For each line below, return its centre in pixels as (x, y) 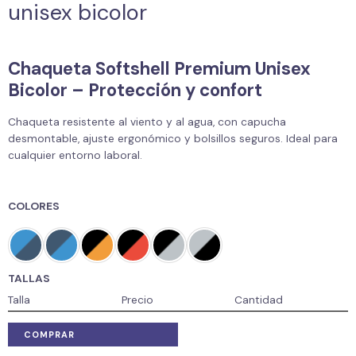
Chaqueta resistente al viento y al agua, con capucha (147, 121)
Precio (137, 299)
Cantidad (259, 299)
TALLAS (29, 278)
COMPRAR (49, 335)
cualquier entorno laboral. (75, 155)
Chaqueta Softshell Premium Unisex (159, 69)
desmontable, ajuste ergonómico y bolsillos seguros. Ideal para (173, 138)
